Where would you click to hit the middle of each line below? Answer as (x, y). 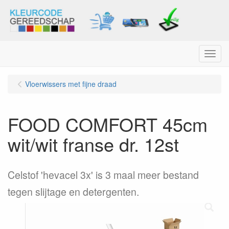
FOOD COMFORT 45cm (108, 124)
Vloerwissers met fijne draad (71, 84)
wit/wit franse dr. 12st (93, 144)
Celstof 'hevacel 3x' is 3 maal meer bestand (103, 175)
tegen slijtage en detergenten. (73, 192)
